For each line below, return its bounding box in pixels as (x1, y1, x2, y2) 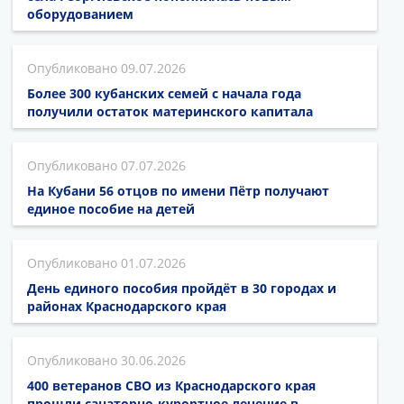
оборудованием (27, 5, 133, 23)
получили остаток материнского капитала (27, 103, 313, 121)
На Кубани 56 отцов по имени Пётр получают (27, 182, 329, 200)
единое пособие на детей (27, 200, 195, 218)
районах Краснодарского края (27, 298, 226, 316)
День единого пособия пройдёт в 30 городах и (27, 280, 336, 298)
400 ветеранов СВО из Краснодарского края (27, 377, 316, 395)
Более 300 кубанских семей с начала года (27, 85, 301, 103)
